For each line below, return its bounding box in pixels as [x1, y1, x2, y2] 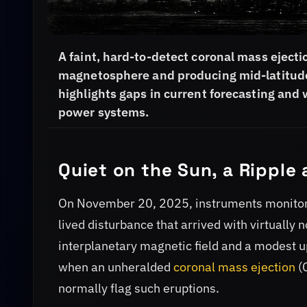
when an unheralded [58, 259, 173, 275]
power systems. [58, 103, 149, 120]
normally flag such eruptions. [58, 280, 219, 297]
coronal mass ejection [173, 259, 295, 275]
